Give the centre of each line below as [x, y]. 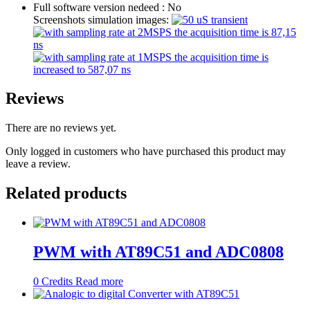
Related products [66, 193]
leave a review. [38, 164]
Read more [99, 281]
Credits [56, 281]
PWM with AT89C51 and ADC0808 [158, 252]
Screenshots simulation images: [101, 19]
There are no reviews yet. [61, 128]
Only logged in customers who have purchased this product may [146, 152]
